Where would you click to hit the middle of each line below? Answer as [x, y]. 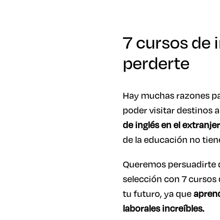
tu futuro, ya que [157, 193]
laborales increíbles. [163, 208]
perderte [156, 63]
